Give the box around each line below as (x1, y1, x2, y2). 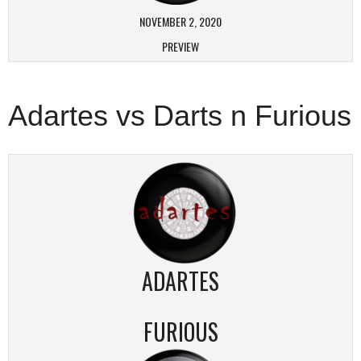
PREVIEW (162, 38, 199, 55)
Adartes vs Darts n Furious (8, 99, 351, 132)
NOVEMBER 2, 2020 (139, 13, 222, 30)
